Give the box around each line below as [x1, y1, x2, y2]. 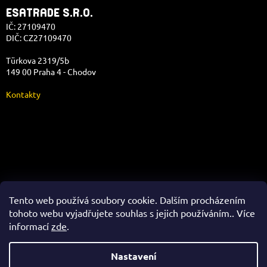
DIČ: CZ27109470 [6, 32, 72, 43]
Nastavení [110, 250, 157, 262]
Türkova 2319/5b [6, 54, 69, 66]
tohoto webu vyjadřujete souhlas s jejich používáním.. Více [9, 207, 255, 219]
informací [9, 220, 51, 232]
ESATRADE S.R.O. [6, 5, 93, 20]
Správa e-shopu [105, 183, 162, 194]
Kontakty [6, 88, 41, 100]
